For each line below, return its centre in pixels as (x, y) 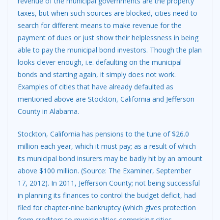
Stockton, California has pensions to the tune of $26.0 (103, 134)
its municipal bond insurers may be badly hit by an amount (110, 159)
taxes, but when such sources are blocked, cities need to (108, 13)
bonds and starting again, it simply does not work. (97, 75)
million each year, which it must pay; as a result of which (107, 146)
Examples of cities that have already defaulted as (96, 87)
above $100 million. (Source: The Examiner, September (104, 171)
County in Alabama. (48, 111)
